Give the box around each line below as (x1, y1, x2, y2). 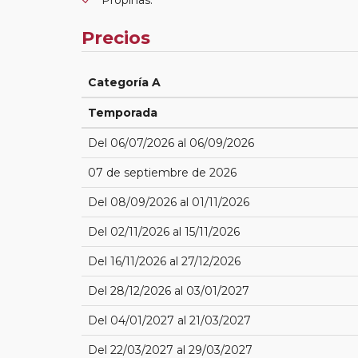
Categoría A (88, 74, 161, 89)
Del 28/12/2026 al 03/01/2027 (88, 283, 249, 298)
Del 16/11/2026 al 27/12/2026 (88, 253, 241, 268)
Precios (82, 26, 150, 49)
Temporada (88, 105, 157, 120)
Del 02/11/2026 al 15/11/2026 (88, 224, 240, 239)
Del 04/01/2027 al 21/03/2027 (88, 312, 251, 328)
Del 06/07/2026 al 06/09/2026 (88, 135, 254, 150)
